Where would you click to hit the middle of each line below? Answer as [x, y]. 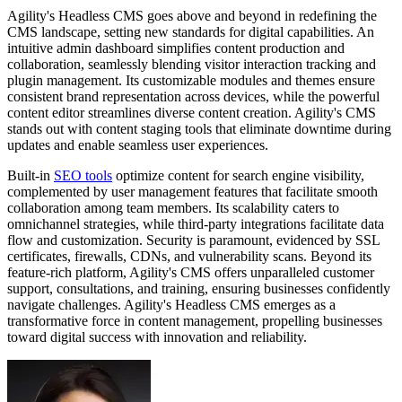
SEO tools [83, 176]
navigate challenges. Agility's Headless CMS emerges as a [171, 305]
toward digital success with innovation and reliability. [157, 337]
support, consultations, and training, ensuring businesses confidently [199, 289]
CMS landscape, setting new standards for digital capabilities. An [191, 32]
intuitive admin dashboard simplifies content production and [176, 48]
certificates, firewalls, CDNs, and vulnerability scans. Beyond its [189, 257]
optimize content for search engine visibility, [238, 176]
